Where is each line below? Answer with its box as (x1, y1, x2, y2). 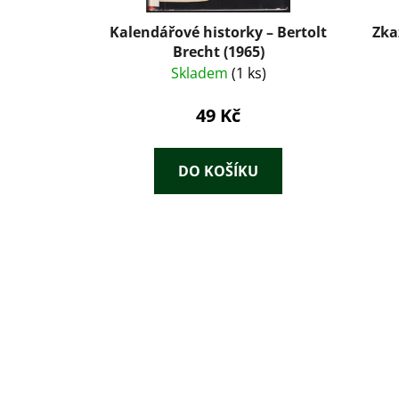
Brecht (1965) (172, 41, 265, 61)
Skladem (170, 62, 232, 83)
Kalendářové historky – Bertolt (110, 21, 328, 42)
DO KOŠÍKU (178, 160, 259, 181)
